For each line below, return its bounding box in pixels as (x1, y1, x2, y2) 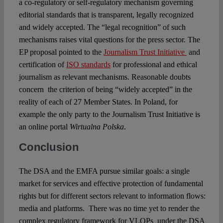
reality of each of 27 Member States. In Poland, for (18, 98, 178, 107)
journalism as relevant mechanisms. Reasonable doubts (18, 73, 191, 82)
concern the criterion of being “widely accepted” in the (18, 85, 192, 94)
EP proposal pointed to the (18, 48, 104, 57)
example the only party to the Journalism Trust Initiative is (18, 110, 200, 119)
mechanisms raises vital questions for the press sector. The (18, 35, 200, 44)
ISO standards (66, 60, 111, 69)
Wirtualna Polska (69, 122, 124, 131)
